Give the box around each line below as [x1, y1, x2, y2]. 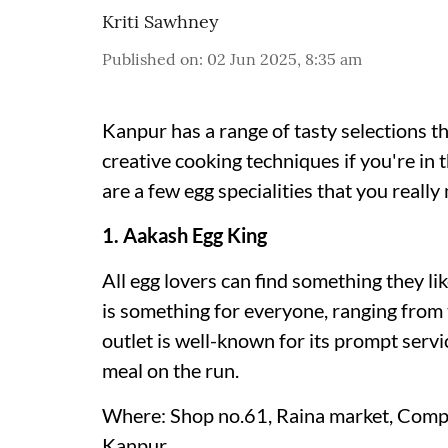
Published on [102, 49, 199, 69]
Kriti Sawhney [102, 10, 219, 33]
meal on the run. [102, 358, 239, 382]
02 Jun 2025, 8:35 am [207, 49, 362, 69]
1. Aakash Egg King [102, 223, 267, 247]
